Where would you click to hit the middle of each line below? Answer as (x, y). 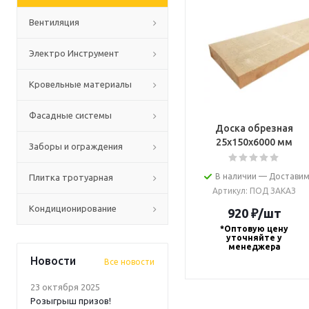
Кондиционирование (73, 208)
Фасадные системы (70, 115)
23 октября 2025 (65, 287)
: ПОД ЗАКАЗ (271, 191)
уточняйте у (255, 238)
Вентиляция (54, 22)
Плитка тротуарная (71, 177)
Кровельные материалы (80, 84)
